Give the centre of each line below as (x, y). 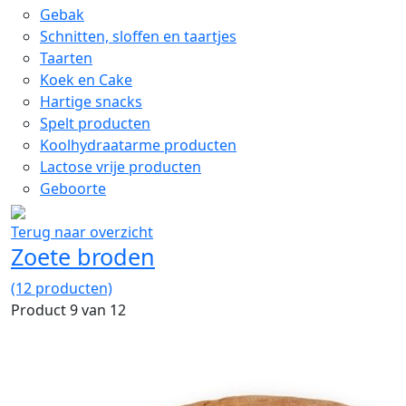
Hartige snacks (91, 101)
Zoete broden (83, 256)
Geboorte (73, 188)
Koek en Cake (86, 80)
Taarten (66, 58)
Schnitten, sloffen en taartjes (138, 36)
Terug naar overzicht (82, 232)
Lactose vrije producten (121, 167)
